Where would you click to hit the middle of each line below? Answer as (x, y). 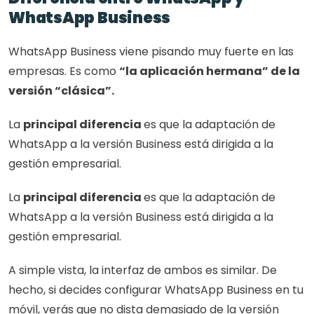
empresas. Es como (64, 71)
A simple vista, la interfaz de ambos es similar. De (143, 270)
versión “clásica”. (61, 91)
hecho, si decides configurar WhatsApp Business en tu (156, 290)
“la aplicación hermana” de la (210, 71)
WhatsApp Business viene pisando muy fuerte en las (151, 52)
